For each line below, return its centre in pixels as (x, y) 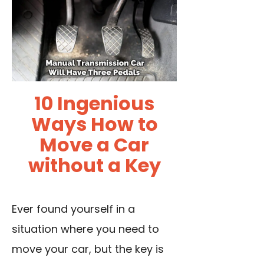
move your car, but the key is (88, 249)
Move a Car (94, 145)
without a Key (94, 166)
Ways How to (94, 124)
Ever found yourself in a (73, 209)
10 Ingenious (94, 104)
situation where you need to (85, 229)
